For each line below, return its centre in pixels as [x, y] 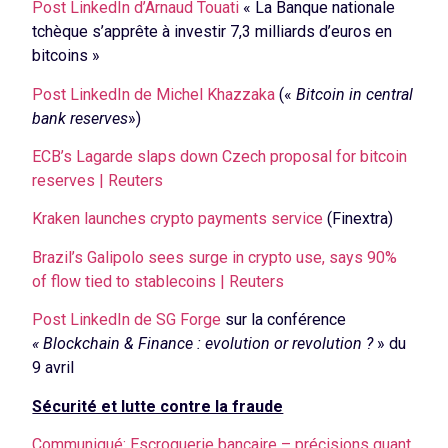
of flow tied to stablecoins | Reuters [158, 281]
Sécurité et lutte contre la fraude [158, 406]
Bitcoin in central [355, 94]
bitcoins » [66, 56]
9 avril [53, 368]
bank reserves [80, 118]
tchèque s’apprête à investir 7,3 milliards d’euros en [212, 32]
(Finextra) [358, 219]
